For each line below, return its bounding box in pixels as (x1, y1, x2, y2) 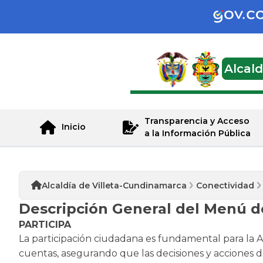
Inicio (62, 122, 86, 133)
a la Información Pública (144, 127, 251, 139)
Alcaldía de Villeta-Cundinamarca (42, 180, 187, 191)
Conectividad (196, 180, 255, 191)
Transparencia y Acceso (144, 115, 249, 126)
